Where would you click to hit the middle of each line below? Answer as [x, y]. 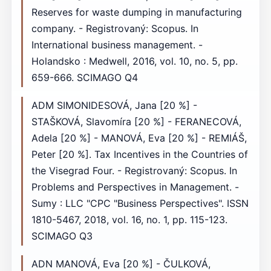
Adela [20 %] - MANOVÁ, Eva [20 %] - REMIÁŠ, [139, 138]
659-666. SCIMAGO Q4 [84, 77]
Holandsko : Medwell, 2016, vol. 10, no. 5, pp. [134, 61]
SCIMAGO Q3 [62, 236]
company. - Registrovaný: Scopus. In [115, 28]
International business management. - [117, 44]
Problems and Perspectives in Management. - [135, 187]
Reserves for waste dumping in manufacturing [136, 12]
